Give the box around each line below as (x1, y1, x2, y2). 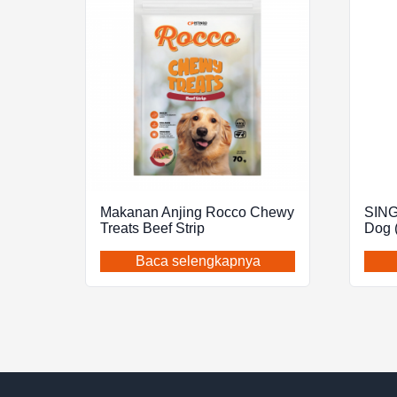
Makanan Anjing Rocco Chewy (100, 205, 294, 221)
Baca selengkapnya (135, 253, 261, 269)
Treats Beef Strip (100, 221, 205, 237)
